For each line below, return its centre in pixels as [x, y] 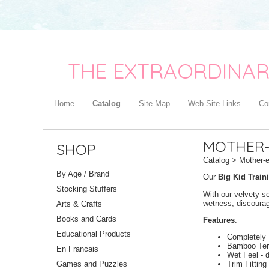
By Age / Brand [83, 174]
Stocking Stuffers [87, 189]
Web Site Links [214, 104]
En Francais [77, 249]
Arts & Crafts [79, 204]
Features [219, 220]
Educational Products [94, 234]
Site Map [154, 104]
